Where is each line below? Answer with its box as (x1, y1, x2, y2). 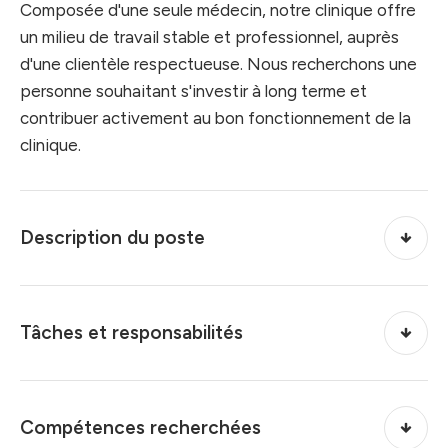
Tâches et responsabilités (20, 321, 243, 345)
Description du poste (20, 226, 205, 250)
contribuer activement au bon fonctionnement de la (20, 107, 411, 128)
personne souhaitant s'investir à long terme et (20, 80, 367, 101)
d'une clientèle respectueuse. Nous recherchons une (20, 53, 417, 74)
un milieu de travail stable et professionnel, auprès (20, 26, 399, 47)
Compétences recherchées (20, 416, 261, 440)
